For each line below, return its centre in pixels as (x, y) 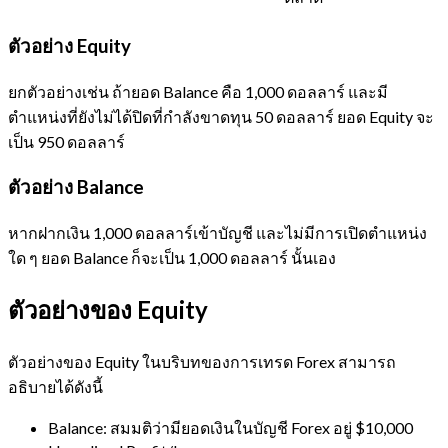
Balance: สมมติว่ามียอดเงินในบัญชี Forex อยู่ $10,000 (230, 427)
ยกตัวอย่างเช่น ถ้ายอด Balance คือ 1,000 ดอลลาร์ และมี (198, 91)
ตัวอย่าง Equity (69, 45)
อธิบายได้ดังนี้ (55, 386)
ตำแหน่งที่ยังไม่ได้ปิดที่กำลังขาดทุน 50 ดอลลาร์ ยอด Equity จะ (221, 116)
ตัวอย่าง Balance (76, 187)
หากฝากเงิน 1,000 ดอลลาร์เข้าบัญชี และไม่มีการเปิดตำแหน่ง (217, 232)
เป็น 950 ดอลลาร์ (66, 141)
